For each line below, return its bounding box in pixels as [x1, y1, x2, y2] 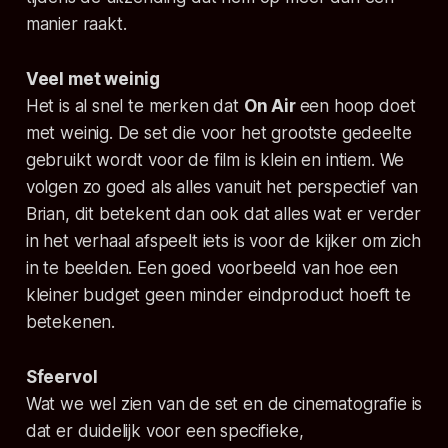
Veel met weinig [25, 69, 161, 90]
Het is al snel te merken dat [25, 96, 244, 117]
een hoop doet [299, 96, 416, 117]
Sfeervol [25, 367, 98, 388]
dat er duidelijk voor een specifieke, [25, 421, 304, 442]
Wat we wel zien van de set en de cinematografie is [25, 394, 423, 415]
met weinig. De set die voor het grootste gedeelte [25, 123, 412, 144]
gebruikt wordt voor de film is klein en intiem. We [25, 150, 405, 171]
